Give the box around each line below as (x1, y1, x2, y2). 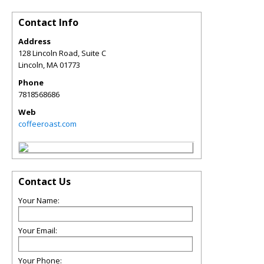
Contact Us (18, 174, 71, 188)
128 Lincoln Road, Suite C (18, 47, 106, 58)
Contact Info (18, 15, 78, 29)
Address (18, 35, 51, 47)
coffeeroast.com (18, 118, 77, 129)
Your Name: (18, 194, 60, 206)
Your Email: (18, 225, 57, 236)
